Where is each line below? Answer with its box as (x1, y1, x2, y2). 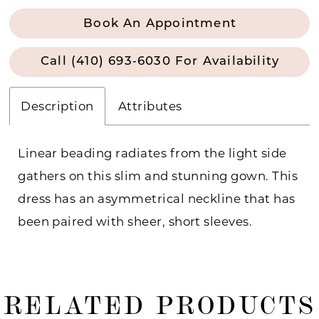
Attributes (117, 99, 182, 114)
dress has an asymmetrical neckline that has (18, 192, 296, 206)
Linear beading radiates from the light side (18, 146, 287, 161)
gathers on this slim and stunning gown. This (18, 169, 298, 184)
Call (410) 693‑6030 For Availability (41, 56, 280, 68)
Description (21, 99, 94, 114)
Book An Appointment (83, 17, 236, 30)
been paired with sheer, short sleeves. (18, 214, 253, 229)
